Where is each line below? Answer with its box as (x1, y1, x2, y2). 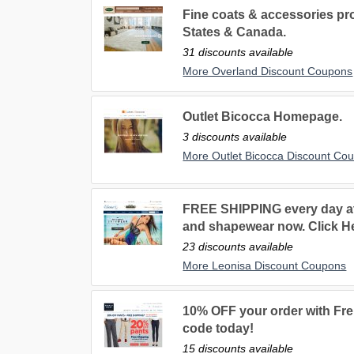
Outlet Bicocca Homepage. (183, 110, 343, 124)
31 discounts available (183, 46, 294, 59)
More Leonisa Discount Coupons (183, 259, 347, 273)
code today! (183, 322, 254, 336)
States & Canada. (183, 25, 287, 40)
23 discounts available (183, 240, 294, 254)
